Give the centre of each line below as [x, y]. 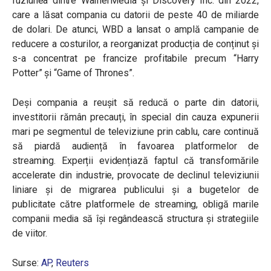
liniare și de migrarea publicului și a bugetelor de [135, 190]
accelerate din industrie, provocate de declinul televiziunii [135, 175]
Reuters [72, 263]
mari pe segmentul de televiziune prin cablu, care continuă [135, 132]
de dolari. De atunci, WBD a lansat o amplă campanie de [135, 29]
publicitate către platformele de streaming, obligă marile [135, 204]
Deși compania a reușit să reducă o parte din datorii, [135, 103]
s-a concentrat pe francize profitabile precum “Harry [135, 58]
